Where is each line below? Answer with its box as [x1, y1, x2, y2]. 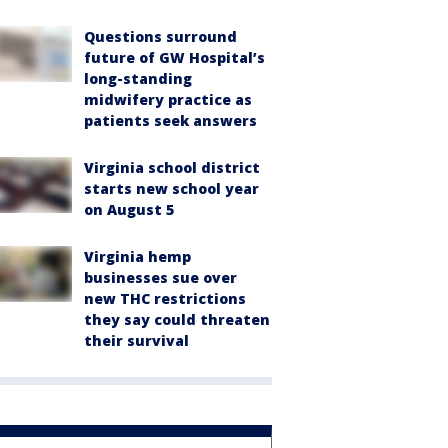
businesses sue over [84, 268, 237, 287]
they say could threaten [84, 310, 270, 329]
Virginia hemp [84, 247, 191, 266]
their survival [84, 331, 189, 350]
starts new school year [84, 179, 259, 198]
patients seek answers [84, 111, 257, 130]
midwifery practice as [84, 90, 252, 109]
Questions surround [84, 27, 237, 46]
